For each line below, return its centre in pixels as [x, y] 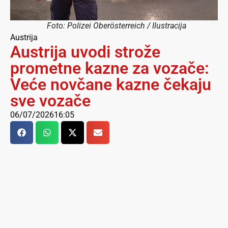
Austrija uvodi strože [85, 52]
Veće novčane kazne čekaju [111, 85]
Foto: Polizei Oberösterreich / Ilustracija [117, 26]
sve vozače [50, 101]
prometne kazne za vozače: [110, 68]
